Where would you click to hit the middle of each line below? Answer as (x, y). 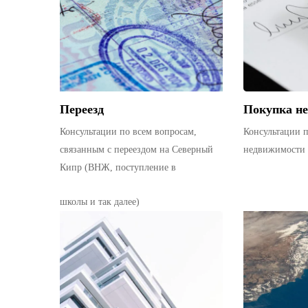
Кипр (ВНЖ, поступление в (118, 167)
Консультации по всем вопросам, (128, 131)
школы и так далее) (100, 201)
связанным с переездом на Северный (136, 149)
